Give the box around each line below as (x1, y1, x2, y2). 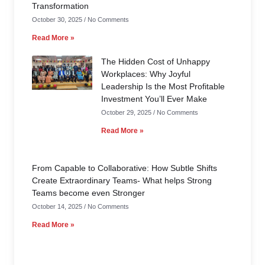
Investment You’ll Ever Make (101, 94, 207, 104)
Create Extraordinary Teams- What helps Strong (32, 175, 212, 185)
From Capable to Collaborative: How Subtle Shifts (32, 163, 217, 173)
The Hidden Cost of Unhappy (101, 57, 210, 67)
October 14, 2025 (32, 202, 84, 210)
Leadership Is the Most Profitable (101, 82, 225, 92)
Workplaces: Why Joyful (101, 69, 190, 79)
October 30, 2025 (32, 16, 84, 24)
